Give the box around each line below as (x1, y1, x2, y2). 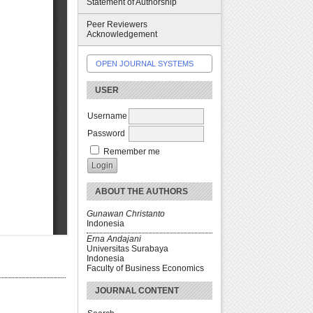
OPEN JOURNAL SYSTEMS (96, 59, 194, 68)
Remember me (103, 146, 160, 156)
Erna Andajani (87, 234, 141, 245)
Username (87, 110, 127, 121)
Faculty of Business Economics (87, 263, 204, 274)
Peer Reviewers (87, 20, 147, 30)
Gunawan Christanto (87, 208, 165, 219)
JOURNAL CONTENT (95, 286, 179, 296)
